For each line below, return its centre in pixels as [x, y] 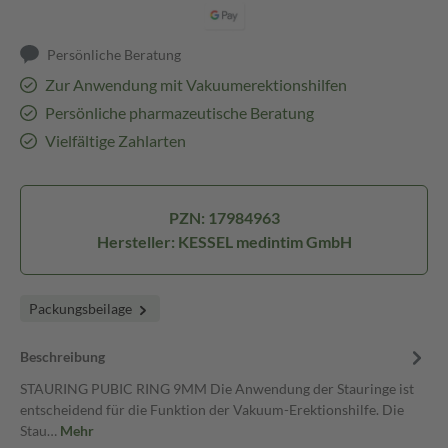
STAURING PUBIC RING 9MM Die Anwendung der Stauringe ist [217, 388]
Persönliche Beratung [114, 54]
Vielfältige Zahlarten [115, 140]
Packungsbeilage [82, 308]
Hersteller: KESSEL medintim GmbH [224, 241]
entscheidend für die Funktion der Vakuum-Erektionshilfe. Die [212, 409]
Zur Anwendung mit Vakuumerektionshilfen [195, 84]
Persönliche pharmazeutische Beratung [179, 112]
